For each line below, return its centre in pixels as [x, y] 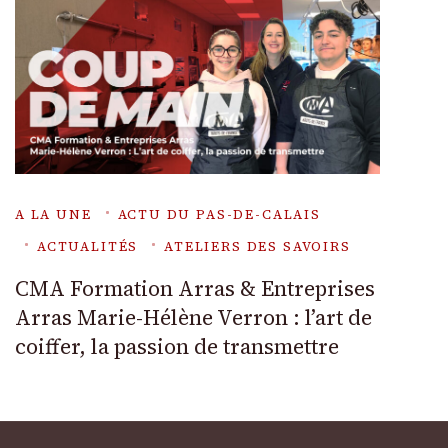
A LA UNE [53, 215]
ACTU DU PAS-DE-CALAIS [219, 215]
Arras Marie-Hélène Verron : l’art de [193, 318]
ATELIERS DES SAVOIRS [257, 247]
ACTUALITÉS [88, 247]
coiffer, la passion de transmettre [177, 347]
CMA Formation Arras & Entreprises [195, 289]
